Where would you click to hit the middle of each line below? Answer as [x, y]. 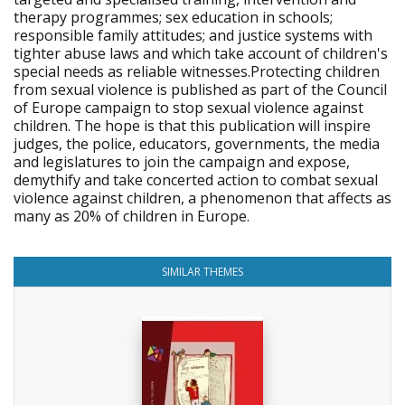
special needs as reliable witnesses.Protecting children [197, 71]
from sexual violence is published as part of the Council [200, 89]
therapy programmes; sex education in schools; [173, 17]
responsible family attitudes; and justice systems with [193, 35]
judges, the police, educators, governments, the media [197, 144]
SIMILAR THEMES [202, 272]
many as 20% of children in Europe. [132, 216]
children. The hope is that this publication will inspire [192, 126]
